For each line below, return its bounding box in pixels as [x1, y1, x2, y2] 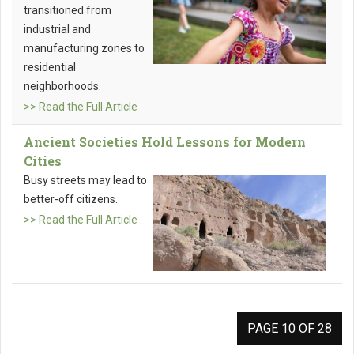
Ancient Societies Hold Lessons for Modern [24, 134, 306, 151]
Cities [24, 153, 62, 170]
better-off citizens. [24, 193, 118, 206]
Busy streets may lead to [24, 174, 147, 187]
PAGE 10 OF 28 [247, 321, 332, 337]
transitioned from [24, 4, 111, 17]
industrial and [24, 23, 91, 36]
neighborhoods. [24, 80, 101, 93]
